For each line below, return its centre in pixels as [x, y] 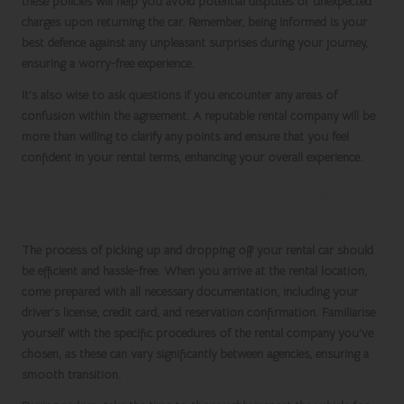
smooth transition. [71, 375]
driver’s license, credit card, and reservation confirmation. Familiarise [198, 313]
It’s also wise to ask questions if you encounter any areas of [179, 96]
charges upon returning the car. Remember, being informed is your [194, 23]
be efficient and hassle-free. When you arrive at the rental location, [194, 271]
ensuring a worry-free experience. [108, 64]
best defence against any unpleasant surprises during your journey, [195, 43]
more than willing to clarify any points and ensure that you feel [185, 137]
